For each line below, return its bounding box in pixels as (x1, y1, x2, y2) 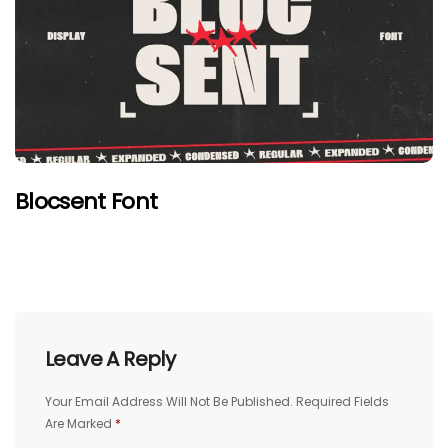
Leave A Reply (45, 344, 176, 373)
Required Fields (296, 392, 389, 410)
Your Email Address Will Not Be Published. (45, 392, 293, 410)
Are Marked (45, 414, 115, 432)
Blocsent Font (15, 185, 158, 217)
